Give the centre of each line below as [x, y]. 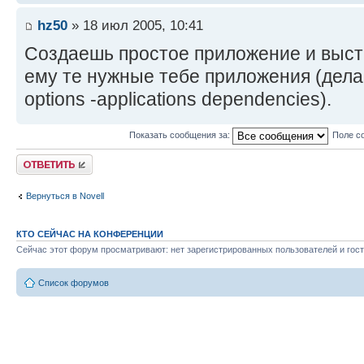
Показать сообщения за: [180, 134]
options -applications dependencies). [178, 99]
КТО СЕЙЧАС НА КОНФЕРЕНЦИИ [90, 234]
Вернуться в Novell [65, 196]
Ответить [36, 159]
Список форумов [74, 283]
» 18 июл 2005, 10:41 [135, 25]
